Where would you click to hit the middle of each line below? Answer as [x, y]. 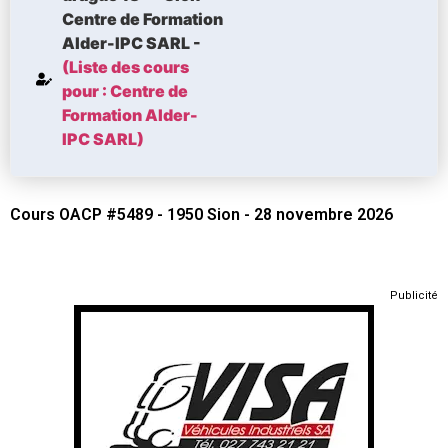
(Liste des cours [125, 66]
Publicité [414, 295]
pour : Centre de [125, 90]
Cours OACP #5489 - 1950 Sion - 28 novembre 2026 [201, 214]
